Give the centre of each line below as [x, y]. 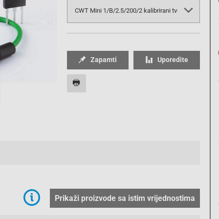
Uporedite [173, 60]
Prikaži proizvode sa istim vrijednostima [125, 198]
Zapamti [104, 60]
